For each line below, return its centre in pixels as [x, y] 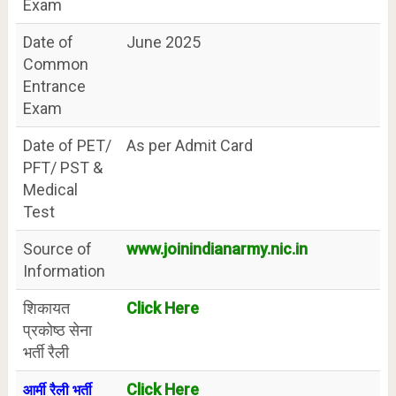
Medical [50, 190]
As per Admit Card [189, 145]
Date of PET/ [67, 145]
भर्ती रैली [46, 352]
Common [55, 64]
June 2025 [163, 42]
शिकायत [46, 308]
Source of [57, 249]
